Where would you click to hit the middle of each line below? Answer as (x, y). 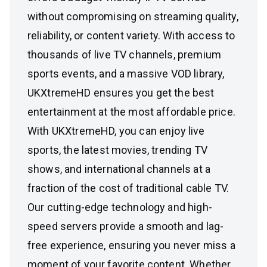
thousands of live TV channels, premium (125, 55)
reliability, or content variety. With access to (131, 35)
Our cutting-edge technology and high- (120, 207)
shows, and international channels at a (119, 169)
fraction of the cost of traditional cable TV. (128, 188)
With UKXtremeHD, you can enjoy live (116, 131)
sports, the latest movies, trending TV (118, 150)
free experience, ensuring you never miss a (131, 245)
